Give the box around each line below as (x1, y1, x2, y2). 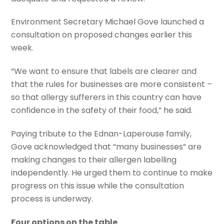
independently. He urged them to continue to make (11, 167, 213, 179)
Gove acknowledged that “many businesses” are (11, 141, 202, 153)
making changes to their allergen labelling (11, 154, 177, 166)
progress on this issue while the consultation (11, 180, 184, 192)
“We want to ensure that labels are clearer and (11, 65, 197, 77)
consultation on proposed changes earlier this (11, 29, 192, 41)
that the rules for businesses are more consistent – (11, 78, 212, 90)
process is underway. (11, 193, 93, 205)
